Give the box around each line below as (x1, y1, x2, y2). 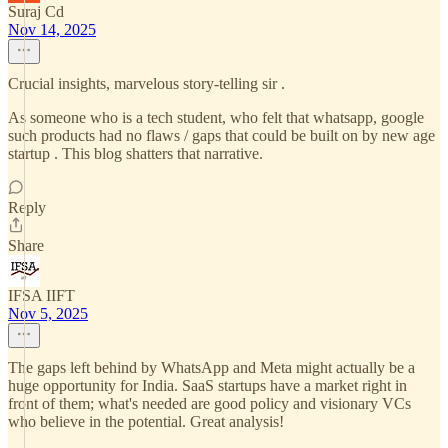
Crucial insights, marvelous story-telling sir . (8, 75, 285, 92)
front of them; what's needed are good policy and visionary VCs (8, 395, 411, 412)
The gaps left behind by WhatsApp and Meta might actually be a (8, 359, 415, 376)
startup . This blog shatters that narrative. (8, 145, 263, 162)
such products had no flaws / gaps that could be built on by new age (8, 127, 435, 144)
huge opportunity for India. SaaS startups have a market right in (8, 377, 407, 394)
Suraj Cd (8, 3, 64, 20)
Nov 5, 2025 (8, 305, 88, 322)
